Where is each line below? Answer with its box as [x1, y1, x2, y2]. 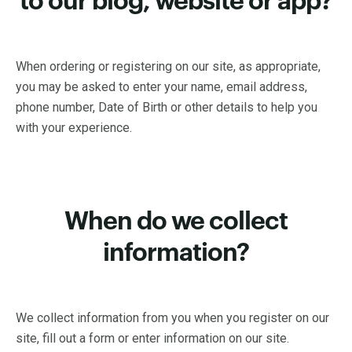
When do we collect [64, 209, 288, 234]
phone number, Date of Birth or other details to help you [16, 100, 317, 115]
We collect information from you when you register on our [16, 310, 329, 325]
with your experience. [16, 120, 132, 135]
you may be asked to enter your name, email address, [16, 79, 307, 94]
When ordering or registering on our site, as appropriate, [16, 59, 321, 74]
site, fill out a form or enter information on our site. [16, 331, 289, 346]
